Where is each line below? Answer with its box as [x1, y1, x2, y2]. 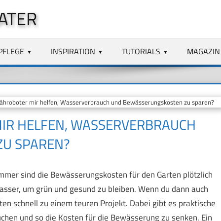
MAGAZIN [186, 45, 220, 57]
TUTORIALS [122, 45, 161, 57]
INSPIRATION [51, 45, 96, 57]
